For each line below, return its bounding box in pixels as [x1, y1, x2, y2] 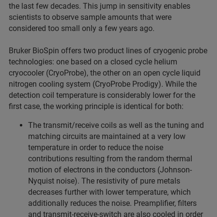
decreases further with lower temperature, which [28, 187, 191, 197]
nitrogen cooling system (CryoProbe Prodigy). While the [9, 79, 197, 89]
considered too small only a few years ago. [9, 24, 155, 33]
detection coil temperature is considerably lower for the [9, 91, 195, 100]
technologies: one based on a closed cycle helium [9, 57, 177, 67]
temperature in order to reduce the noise [28, 143, 163, 153]
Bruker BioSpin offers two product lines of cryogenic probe [9, 46, 207, 56]
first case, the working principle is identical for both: [9, 102, 184, 111]
